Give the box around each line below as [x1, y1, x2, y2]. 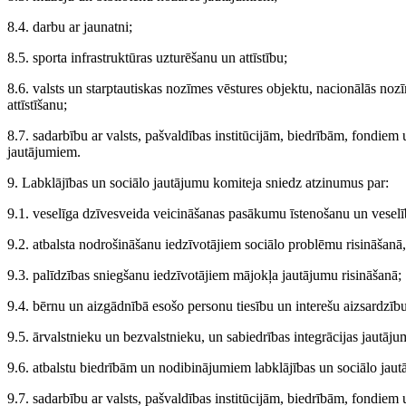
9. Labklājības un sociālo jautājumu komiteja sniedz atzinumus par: [7, 175, 389, 191]
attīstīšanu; [7, 97, 67, 113]
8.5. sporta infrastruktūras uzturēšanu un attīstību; [7, 50, 287, 66]
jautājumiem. [7, 144, 81, 160]
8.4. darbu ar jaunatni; [7, 19, 132, 35]
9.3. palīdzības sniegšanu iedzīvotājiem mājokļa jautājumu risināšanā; [7, 267, 401, 284]
